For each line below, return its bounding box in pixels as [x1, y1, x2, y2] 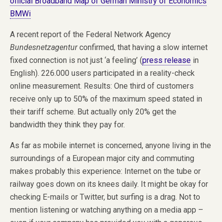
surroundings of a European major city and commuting [10, 153, 194, 163]
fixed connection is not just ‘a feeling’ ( [10, 55, 142, 65]
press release [142, 55, 191, 65]
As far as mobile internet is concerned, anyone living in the [10, 140, 211, 150]
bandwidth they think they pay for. [10, 119, 125, 129]
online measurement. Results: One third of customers [10, 81, 194, 91]
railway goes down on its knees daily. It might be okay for [10, 179, 208, 189]
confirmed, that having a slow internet [77, 42, 208, 52]
